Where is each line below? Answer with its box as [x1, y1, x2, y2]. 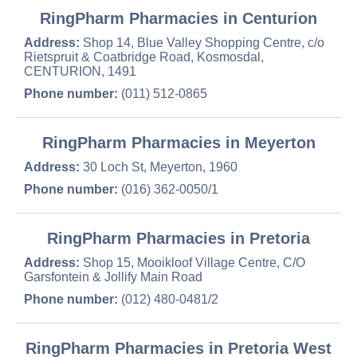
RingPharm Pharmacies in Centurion [40, 10, 317, 27]
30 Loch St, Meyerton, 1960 [80, 160, 237, 174]
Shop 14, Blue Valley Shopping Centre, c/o [80, 36, 324, 49]
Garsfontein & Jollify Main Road [24, 270, 202, 284]
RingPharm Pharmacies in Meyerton [41, 134, 316, 151]
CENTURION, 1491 [24, 65, 136, 78]
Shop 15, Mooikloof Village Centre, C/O [80, 256, 305, 269]
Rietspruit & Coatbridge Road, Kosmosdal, [24, 50, 264, 64]
